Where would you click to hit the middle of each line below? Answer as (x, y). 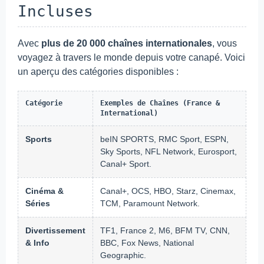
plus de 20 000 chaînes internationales (127, 44)
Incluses (55, 11)
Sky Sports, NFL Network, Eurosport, (169, 152)
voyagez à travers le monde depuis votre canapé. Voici (131, 58)
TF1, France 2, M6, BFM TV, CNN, (165, 231)
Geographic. (123, 255)
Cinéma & (44, 191)
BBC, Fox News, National (147, 243)
